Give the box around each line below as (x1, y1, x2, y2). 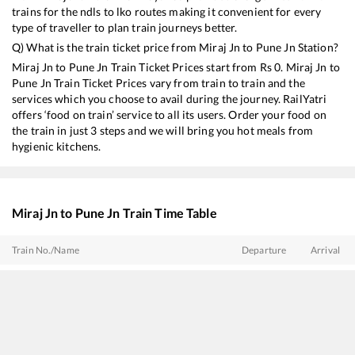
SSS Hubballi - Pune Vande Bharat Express (41, 333, 218, 345)
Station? (295, 40, 338, 54)
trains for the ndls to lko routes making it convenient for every (12, 4, 322, 18)
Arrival (311, 243, 340, 256)
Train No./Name (12, 243, 79, 256)
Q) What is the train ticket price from (12, 40, 200, 54)
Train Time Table (120, 204, 217, 220)
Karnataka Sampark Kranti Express (41, 273, 189, 285)
